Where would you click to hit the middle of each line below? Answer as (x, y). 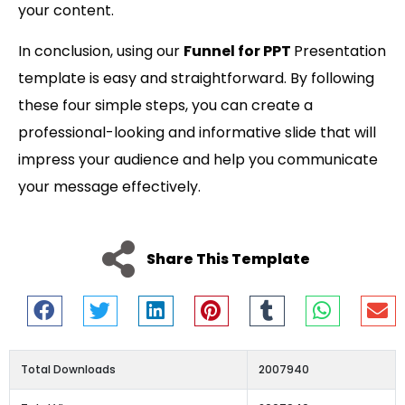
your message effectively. (109, 186)
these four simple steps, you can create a (165, 105)
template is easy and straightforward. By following (196, 78)
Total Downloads (68, 370)
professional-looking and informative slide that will (197, 132)
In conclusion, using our (101, 51)
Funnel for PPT (239, 51)
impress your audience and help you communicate (198, 159)
